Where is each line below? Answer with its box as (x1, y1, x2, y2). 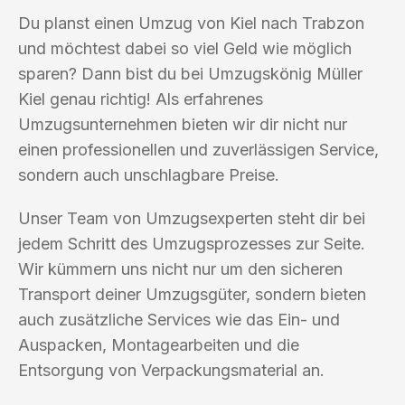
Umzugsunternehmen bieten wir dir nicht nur (18, 114, 347, 134)
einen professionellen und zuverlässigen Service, (18, 139, 379, 159)
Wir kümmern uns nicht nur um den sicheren (18, 259, 343, 278)
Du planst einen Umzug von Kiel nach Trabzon (18, 13, 364, 33)
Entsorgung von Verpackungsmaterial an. (18, 360, 325, 380)
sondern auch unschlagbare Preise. (18, 165, 279, 184)
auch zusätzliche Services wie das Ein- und (18, 309, 340, 329)
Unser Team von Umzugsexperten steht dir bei (18, 208, 365, 228)
